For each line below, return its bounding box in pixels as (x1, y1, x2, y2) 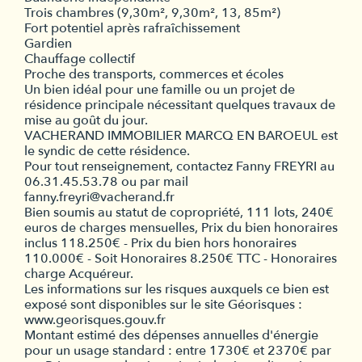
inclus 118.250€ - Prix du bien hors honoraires (24, 234, 297, 252)
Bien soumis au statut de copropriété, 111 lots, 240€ (24, 203, 334, 221)
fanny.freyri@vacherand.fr (24, 187, 175, 206)
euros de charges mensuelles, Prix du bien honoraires (24, 218, 338, 237)
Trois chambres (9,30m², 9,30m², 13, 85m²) (24, 3, 280, 22)
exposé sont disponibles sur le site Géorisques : (24, 295, 302, 314)
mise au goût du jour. (24, 111, 148, 129)
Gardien (24, 34, 72, 53)
